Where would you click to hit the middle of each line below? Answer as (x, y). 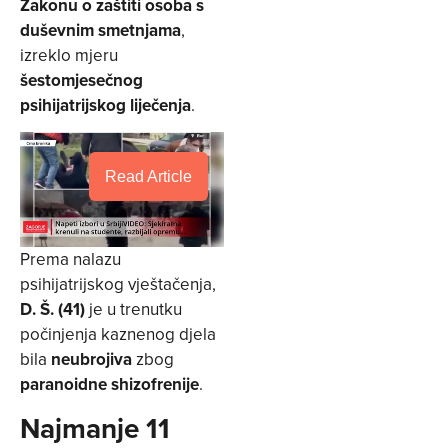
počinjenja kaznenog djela (118, 333)
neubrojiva (91, 358)
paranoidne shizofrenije (109, 383)
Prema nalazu (70, 258)
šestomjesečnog (81, 79)
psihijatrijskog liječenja (105, 104)
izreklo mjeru (69, 54)
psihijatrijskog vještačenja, (118, 283)
